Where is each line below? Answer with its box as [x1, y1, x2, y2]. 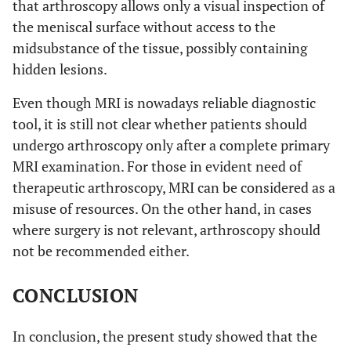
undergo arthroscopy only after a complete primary [13, 136, 330, 155]
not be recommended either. [13, 241, 190, 261]
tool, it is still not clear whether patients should [13, 114, 307, 134]
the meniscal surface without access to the [13, 17, 276, 37]
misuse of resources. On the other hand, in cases [13, 199, 312, 219]
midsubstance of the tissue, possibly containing [13, 38, 307, 58]
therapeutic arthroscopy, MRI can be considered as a [13, 178, 335, 197]
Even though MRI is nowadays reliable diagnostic [13, 93, 316, 113]
